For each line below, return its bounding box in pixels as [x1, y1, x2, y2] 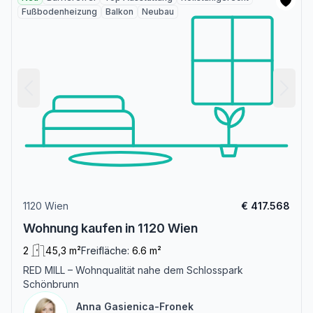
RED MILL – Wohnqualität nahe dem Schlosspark [23, 264, 243, 277]
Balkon [105, 6, 133, 17]
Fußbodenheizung [22, 6, 97, 17]
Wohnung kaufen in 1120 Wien [23, 221, 198, 236]
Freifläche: [81, 245, 129, 257]
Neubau [142, 6, 174, 17]
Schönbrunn [23, 278, 79, 291]
